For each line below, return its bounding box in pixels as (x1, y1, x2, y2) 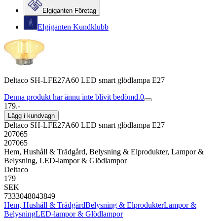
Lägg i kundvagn (8, 112, 55, 119)
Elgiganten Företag (42, 7, 96, 14)
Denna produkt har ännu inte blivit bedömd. (4, 93, 140, 101)
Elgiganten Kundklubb (37, 23, 109, 31)
